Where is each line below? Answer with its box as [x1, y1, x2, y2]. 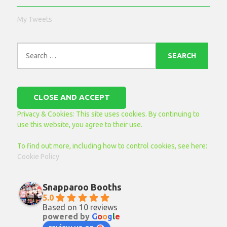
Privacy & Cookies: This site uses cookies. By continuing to [17, 109, 200, 118]
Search [17, 43, 39, 51]
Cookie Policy [17, 152, 60, 161]
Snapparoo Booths [43, 181, 122, 192]
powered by [43, 211, 92, 221]
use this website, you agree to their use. [17, 120, 143, 129]
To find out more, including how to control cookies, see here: [17, 141, 208, 150]
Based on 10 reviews [43, 202, 118, 212]
